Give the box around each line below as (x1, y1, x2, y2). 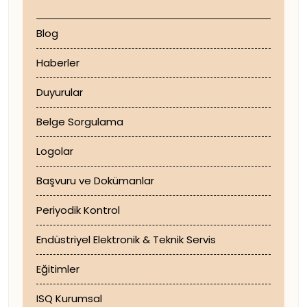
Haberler (36, 56, 79, 70)
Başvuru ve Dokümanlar (36, 173, 154, 188)
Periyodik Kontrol (36, 203, 120, 217)
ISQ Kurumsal (36, 291, 102, 306)
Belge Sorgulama (36, 114, 123, 129)
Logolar (36, 144, 73, 158)
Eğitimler (36, 262, 79, 276)
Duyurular (36, 85, 83, 99)
